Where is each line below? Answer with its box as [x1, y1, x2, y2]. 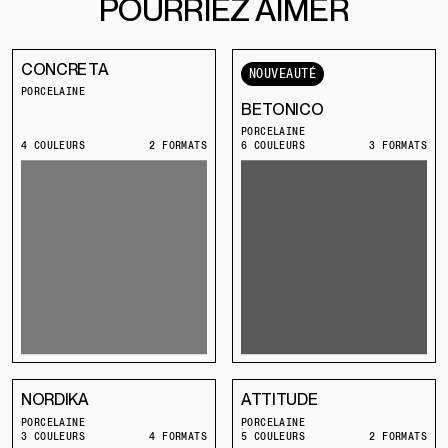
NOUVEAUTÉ [249, 66, 317, 81]
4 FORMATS [149, 429, 207, 442]
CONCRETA [21, 59, 109, 79]
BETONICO [241, 99, 324, 119]
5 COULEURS [241, 429, 305, 442]
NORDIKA [21, 390, 89, 410]
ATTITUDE [241, 390, 318, 410]
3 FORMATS [369, 139, 427, 152]
